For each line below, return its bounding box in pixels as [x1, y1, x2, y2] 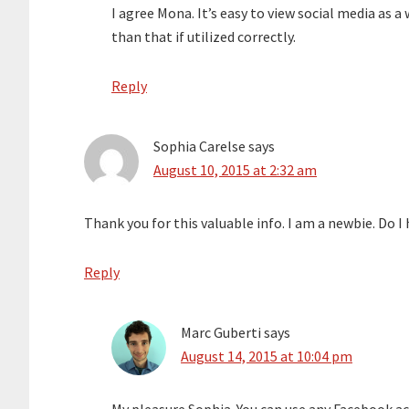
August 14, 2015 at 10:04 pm [181, 347, 352, 366]
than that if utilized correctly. [111, 27, 296, 47]
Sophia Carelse [153, 137, 246, 156]
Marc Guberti [181, 323, 261, 342]
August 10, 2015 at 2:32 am [153, 161, 317, 180]
